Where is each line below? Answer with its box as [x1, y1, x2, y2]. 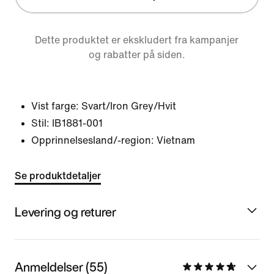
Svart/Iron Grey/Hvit [81, 101, 176, 111]
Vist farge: [31, 101, 79, 111]
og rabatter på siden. [88, 50, 185, 60]
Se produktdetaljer [15, 171, 101, 181]
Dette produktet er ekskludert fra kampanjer [35, 35, 239, 45]
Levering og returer [15, 202, 116, 221]
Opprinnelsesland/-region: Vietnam [31, 135, 195, 146]
